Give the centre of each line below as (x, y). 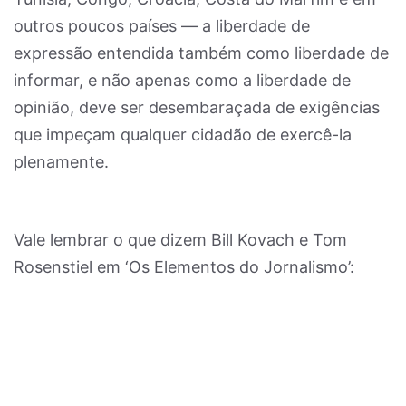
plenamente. (61, 162)
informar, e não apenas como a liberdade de (182, 80)
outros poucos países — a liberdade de (162, 26)
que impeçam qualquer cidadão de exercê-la (183, 135)
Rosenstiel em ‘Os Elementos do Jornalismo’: (184, 267)
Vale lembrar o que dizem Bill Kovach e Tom (180, 240)
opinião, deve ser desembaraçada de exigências (197, 107)
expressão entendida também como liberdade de (201, 53)
